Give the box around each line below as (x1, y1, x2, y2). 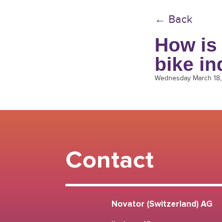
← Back (155, 12, 192, 25)
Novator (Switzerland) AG (111, 200, 213, 209)
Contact (65, 148, 154, 172)
